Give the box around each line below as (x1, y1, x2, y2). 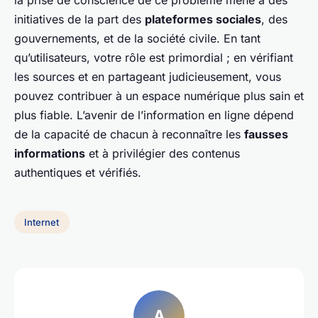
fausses (244, 127, 288, 142)
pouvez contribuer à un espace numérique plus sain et (14, 89, 304, 104)
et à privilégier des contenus (85, 146, 240, 161)
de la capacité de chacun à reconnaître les (14, 127, 244, 142)
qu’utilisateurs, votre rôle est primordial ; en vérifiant (14, 50, 293, 65)
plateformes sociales (145, 12, 261, 27)
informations (14, 146, 85, 161)
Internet (24, 216, 60, 228)
